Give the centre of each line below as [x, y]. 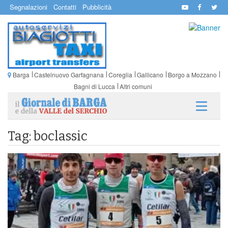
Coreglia [120, 74]
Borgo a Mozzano [192, 74]
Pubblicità [97, 7]
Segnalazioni [28, 7]
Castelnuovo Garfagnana [69, 74]
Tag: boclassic [48, 136]
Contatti [65, 7]
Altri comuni [136, 86]
